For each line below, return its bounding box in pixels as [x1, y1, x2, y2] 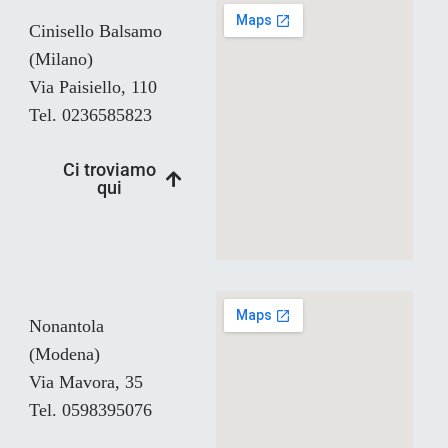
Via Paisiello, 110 [29, 77, 157, 97]
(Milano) [29, 49, 93, 69]
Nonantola [29, 316, 104, 336]
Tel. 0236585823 [29, 105, 152, 125]
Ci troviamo [63, 159, 157, 180]
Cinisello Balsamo [29, 21, 162, 41]
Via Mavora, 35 [29, 372, 143, 392]
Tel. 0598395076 [29, 400, 152, 420]
